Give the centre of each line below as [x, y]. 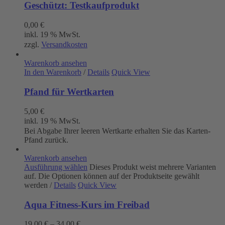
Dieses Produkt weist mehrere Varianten [153, 167]
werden [37, 185]
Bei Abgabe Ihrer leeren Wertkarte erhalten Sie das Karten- [117, 131]
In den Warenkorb [53, 72]
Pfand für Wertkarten [69, 92]
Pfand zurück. [46, 140]
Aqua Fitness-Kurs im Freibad [87, 204]
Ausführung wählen [56, 167]
